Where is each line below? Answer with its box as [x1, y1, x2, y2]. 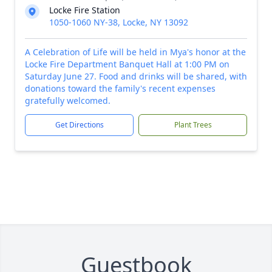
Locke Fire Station [49, 4, 120, 16]
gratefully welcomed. [25, 95, 110, 106]
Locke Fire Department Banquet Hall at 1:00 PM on [25, 58, 229, 70]
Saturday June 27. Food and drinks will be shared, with [25, 70, 247, 82]
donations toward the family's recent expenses [25, 83, 216, 94]
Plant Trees [174, 120, 212, 130]
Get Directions [55, 120, 104, 130]
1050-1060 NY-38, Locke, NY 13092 [49, 16, 188, 28]
